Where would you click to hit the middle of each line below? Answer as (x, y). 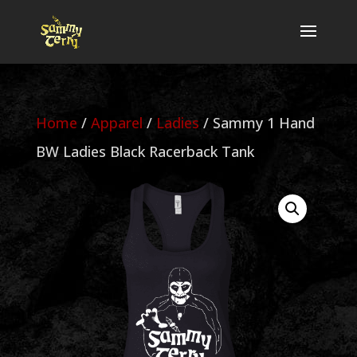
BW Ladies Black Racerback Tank (145, 151)
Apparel (116, 123)
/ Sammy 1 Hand (257, 123)
